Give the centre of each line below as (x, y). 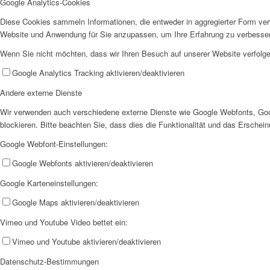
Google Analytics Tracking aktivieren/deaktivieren (98, 72)
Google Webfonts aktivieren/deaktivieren (83, 163)
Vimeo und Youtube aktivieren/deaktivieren (86, 242)
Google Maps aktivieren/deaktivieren (76, 202)
